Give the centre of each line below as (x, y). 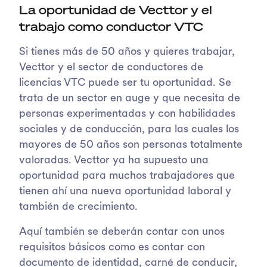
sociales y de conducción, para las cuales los (129, 129)
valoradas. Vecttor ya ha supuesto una (114, 160)
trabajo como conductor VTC (111, 26)
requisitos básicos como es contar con (112, 247)
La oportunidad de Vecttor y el (116, 10)
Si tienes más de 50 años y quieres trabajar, (127, 52)
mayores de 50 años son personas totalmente (131, 145)
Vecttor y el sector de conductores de (111, 67)
